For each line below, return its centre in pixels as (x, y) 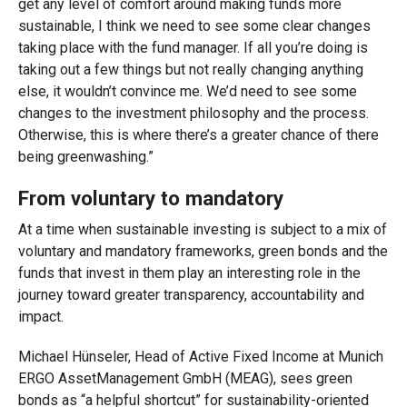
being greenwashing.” (85, 157)
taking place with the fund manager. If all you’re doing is (193, 48)
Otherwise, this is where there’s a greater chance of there (198, 135)
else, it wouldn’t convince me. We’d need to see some (187, 91)
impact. (40, 317)
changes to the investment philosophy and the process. (193, 113)
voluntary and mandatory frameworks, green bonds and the (203, 251)
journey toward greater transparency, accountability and (191, 295)
